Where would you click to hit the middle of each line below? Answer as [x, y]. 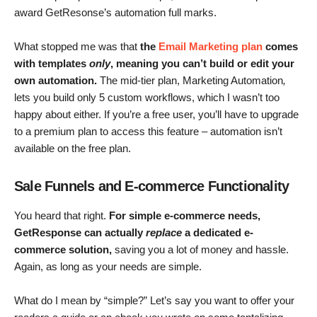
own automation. [57, 81]
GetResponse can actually [80, 233]
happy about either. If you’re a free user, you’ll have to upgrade [156, 115]
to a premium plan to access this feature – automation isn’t [148, 132]
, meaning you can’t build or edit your [202, 64]
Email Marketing [200, 47]
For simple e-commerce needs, [185, 216]
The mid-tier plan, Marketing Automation [191, 81]
